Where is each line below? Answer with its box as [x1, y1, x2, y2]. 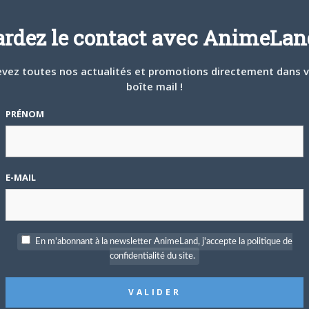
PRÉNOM [6, 107, 44, 120]
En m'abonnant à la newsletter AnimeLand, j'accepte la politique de [34, 237, 292, 246]
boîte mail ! [126, 79, 183, 93]
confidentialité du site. [110, 251, 195, 261]
